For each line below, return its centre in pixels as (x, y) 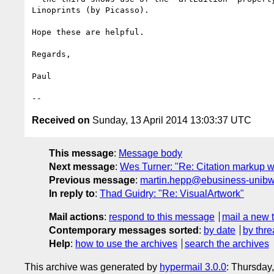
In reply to (72, 193)
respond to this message (162, 217)
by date (220, 230)
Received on (61, 120)
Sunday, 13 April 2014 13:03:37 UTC (171, 120)
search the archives (227, 243)
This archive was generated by (92, 267)
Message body (150, 153)
